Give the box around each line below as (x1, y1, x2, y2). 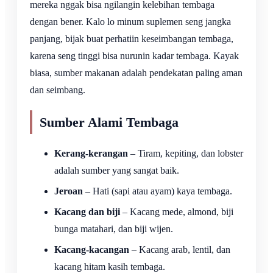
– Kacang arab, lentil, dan (129, 244, 230, 255)
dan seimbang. (30, 85, 85, 96)
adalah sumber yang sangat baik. (54, 165, 179, 175)
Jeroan (54, 185, 83, 196)
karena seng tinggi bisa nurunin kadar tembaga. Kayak (30, 51, 239, 62)
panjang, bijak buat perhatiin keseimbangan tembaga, (30, 34, 233, 44)
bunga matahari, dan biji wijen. (54, 223, 173, 234)
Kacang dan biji (54, 206, 120, 217)
